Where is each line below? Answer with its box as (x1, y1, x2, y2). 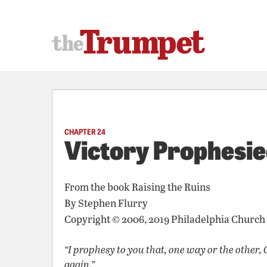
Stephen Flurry (78, 196, 148, 210)
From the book (64, 180, 132, 194)
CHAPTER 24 (64, 126, 105, 136)
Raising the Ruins (132, 180, 210, 194)
